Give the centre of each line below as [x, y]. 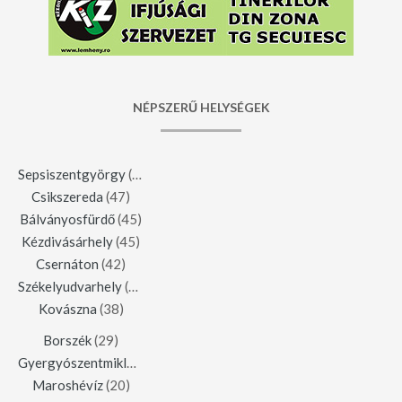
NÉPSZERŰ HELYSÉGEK [201, 108]
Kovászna [67, 309]
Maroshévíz [67, 385]
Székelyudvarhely [70, 287]
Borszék [67, 341]
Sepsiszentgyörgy [72, 175]
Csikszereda [67, 197]
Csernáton [67, 264]
